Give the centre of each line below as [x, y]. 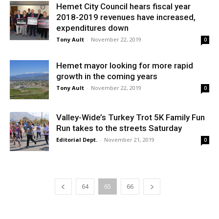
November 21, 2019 [129, 140]
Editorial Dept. [77, 140]
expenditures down [92, 28]
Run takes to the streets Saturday [119, 128]
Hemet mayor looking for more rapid [125, 66]
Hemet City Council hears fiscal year [123, 6]
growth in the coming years [107, 76]
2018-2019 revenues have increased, [126, 17]
